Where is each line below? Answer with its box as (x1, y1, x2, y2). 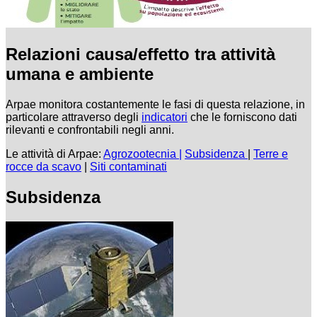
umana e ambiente (6, 64, 154, 84)
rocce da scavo (6, 161, 81, 173)
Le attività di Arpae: (6, 148, 103, 161)
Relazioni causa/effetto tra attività (6, 45, 275, 64)
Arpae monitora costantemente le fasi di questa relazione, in (6, 98, 305, 111)
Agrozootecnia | (103, 148, 182, 161)
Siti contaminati (90, 161, 167, 173)
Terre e (253, 148, 288, 161)
